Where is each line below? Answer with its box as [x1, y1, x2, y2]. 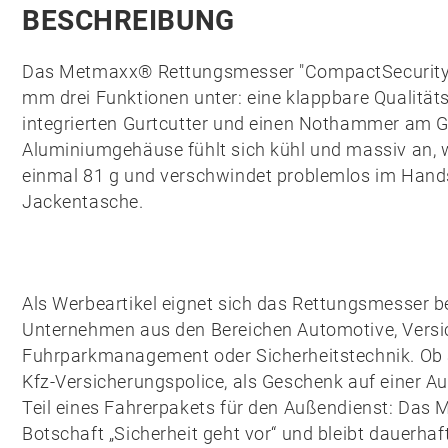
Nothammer [298, 113, 400, 134]
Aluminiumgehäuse [22, 139, 184, 160]
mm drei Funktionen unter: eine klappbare [22, 87, 374, 108]
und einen [208, 113, 299, 134]
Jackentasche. [22, 191, 144, 212]
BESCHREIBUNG [22, 4, 235, 37]
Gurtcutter [122, 113, 209, 134]
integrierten [22, 113, 123, 134]
